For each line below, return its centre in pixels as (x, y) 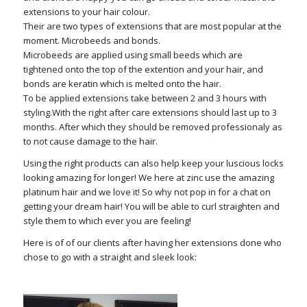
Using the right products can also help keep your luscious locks (153, 163)
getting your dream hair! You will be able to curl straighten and (151, 207)
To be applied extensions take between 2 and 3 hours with (145, 98)
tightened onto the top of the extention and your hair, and (143, 70)
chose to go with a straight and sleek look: (110, 257)
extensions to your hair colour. (86, 12)
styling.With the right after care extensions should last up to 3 (150, 113)
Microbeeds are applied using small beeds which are (133, 55)
